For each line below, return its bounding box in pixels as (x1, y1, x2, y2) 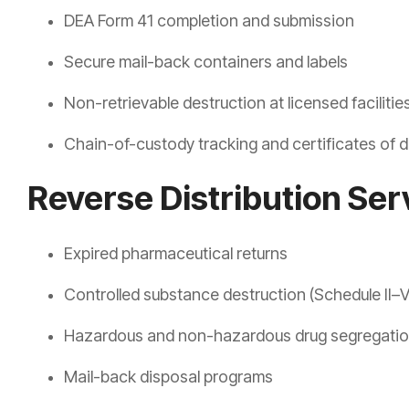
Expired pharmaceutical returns (64, 244, 288, 264)
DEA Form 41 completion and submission (64, 11, 354, 31)
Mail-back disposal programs (64, 367, 273, 387)
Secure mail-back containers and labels (64, 52, 348, 72)
